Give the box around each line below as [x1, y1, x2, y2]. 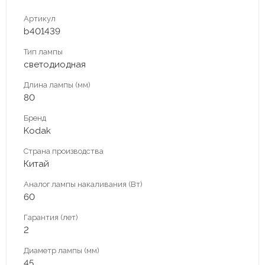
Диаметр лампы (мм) [24, 245, 99, 255]
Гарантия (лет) [24, 212, 78, 222]
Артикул [24, 14, 56, 23]
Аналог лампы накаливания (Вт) [24, 179, 143, 189]
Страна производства [24, 146, 104, 156]
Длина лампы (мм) [24, 80, 91, 89]
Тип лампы [24, 47, 63, 56]
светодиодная [24, 59, 86, 70]
